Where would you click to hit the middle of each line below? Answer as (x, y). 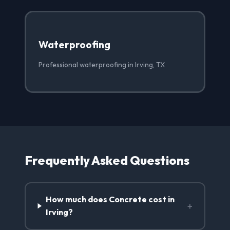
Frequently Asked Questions (107, 160)
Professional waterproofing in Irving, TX (102, 64)
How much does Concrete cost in (110, 199)
